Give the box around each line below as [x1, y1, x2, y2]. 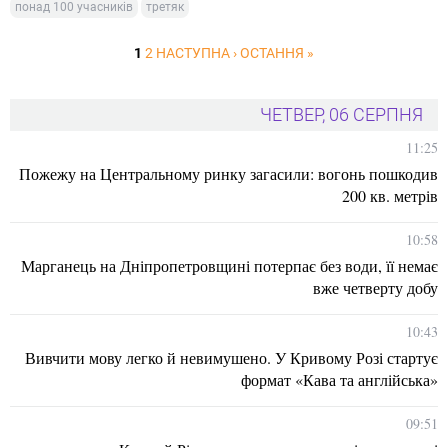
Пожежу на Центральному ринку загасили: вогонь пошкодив [19, 163, 438, 185]
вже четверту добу [313, 277, 438, 299]
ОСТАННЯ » [240, 45, 314, 62]
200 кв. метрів [342, 185, 438, 207]
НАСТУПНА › [156, 45, 237, 62]
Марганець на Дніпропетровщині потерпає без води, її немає [21, 255, 438, 277]
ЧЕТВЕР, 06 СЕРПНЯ [260, 104, 423, 126]
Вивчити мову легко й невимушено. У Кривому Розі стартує [25, 347, 438, 369]
